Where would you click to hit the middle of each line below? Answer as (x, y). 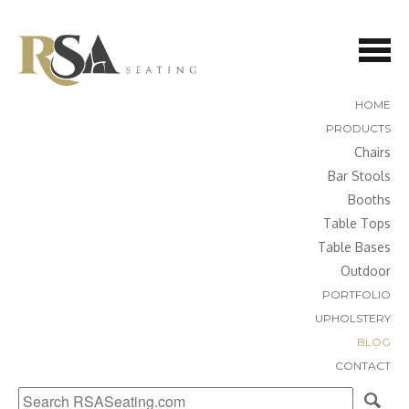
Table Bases (354, 247)
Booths (369, 199)
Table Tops (357, 223)
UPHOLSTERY (353, 318)
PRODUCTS (358, 128)
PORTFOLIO (357, 294)
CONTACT (363, 366)
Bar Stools (359, 176)
